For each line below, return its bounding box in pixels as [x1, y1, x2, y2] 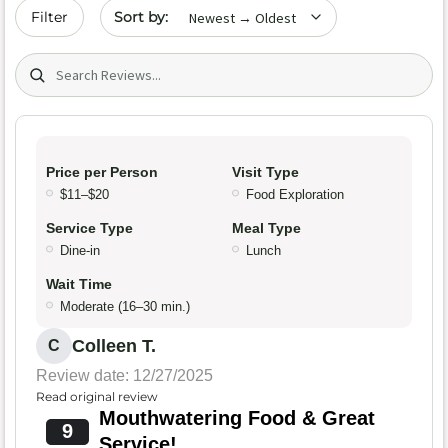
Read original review [36, 389, 158, 405]
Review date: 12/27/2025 [36, 367, 213, 385]
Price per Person [46, 164, 158, 181]
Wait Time [46, 276, 112, 293]
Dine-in [60, 243, 100, 259]
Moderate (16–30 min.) [60, 299, 190, 315]
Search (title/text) [14, 54, 153, 73]
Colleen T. [72, 336, 156, 357]
